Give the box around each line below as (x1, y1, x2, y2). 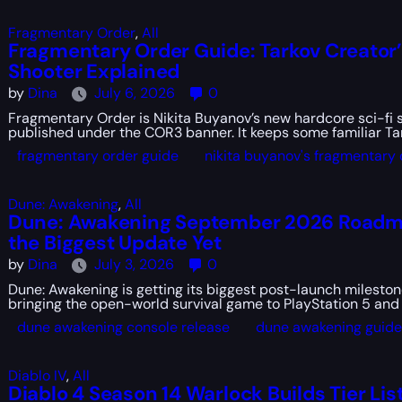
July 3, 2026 (93, 255, 174, 275)
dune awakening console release (16, 318, 230, 336)
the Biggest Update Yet (7, 230, 222, 256)
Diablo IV (7, 366, 66, 385)
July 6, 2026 (93, 83, 175, 103)
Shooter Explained (7, 58, 180, 84)
